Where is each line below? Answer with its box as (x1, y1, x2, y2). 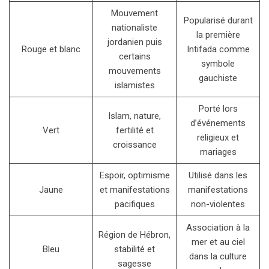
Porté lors (198, 103, 238, 114)
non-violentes (191, 198, 245, 210)
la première (196, 29, 240, 40)
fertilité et (115, 124, 154, 136)
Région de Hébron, (98, 229, 171, 240)
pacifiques (114, 198, 155, 210)
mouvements (108, 65, 161, 76)
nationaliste (112, 22, 157, 33)
